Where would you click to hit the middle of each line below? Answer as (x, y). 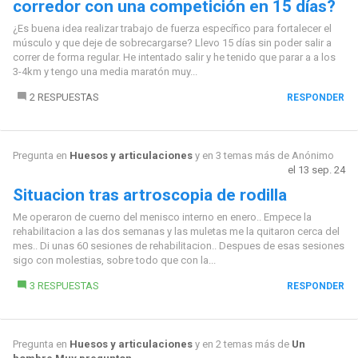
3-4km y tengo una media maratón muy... (105, 71)
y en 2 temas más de (242, 344)
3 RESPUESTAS (64, 285)
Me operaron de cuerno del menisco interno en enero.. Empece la (162, 217)
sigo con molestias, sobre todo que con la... (114, 260)
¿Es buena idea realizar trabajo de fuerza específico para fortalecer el (172, 28)
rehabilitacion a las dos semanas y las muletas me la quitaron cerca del (176, 231)
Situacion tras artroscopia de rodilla (149, 195)
